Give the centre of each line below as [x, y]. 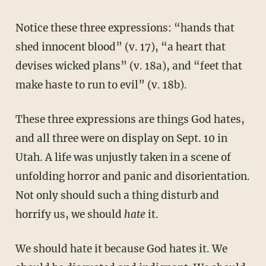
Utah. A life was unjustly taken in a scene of [123, 158]
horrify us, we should [69, 215]
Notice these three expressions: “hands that [19, 28]
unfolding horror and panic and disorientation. [132, 177]
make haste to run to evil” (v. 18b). [101, 85]
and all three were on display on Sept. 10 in [121, 139]
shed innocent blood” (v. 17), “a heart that [120, 47]
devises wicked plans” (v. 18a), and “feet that [129, 66]
